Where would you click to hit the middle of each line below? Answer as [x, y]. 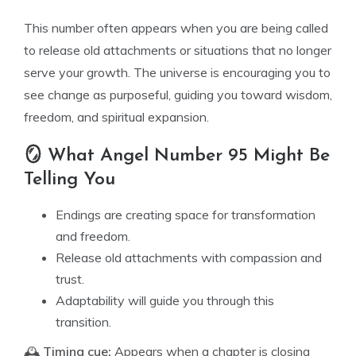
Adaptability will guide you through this [165, 300]
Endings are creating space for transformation [186, 215]
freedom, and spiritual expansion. [116, 117]
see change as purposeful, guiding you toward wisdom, [178, 95]
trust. [70, 279]
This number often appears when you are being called [176, 28]
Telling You [70, 180]
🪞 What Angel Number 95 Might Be [177, 156]
